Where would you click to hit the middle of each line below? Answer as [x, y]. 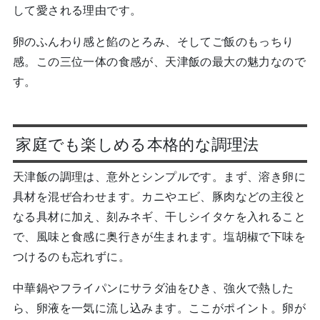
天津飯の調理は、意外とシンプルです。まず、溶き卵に [159, 177]
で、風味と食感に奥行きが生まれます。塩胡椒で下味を [159, 237]
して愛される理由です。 [77, 10]
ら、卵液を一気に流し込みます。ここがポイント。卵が [159, 308]
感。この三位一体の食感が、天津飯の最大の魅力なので [159, 62]
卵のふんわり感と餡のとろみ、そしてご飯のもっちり [153, 42]
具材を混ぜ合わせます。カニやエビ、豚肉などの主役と [159, 197]
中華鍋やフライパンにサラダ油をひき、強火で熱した [153, 288]
